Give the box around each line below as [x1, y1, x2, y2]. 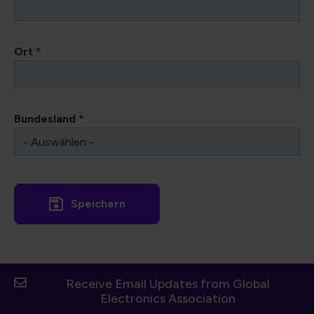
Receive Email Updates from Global [65, 275, 270, 292]
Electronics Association [100, 290, 235, 306]
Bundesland [14, 111, 78, 125]
